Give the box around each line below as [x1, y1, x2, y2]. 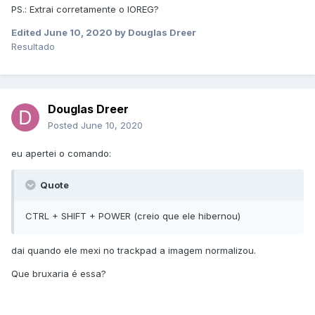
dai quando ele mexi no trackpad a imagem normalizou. [11, 245, 256, 257]
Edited [11, 27, 44, 39]
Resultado [11, 41, 55, 53]
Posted [48, 120, 81, 131]
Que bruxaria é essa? [11, 268, 106, 280]
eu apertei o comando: [11, 148, 114, 160]
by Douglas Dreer [112, 27, 196, 39]
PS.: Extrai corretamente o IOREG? [11, 4, 159, 15]
